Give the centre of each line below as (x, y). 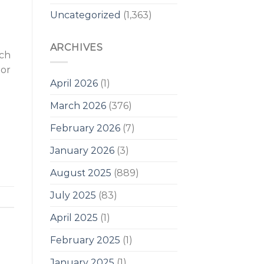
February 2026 (85, 128)
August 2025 (80, 173)
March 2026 (78, 105)
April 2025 (74, 217)
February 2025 (85, 240)
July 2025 (73, 195)
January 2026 (82, 150)
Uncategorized (85, 15)
